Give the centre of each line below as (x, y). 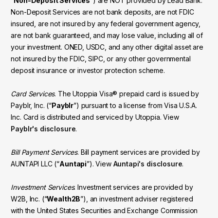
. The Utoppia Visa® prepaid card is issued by (127, 94)
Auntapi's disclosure (148, 164)
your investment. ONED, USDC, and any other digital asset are (107, 47)
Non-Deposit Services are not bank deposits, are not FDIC (102, 12)
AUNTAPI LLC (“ (35, 164)
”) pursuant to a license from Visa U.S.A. (135, 106)
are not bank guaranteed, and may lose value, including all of (107, 36)
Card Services (33, 94)
